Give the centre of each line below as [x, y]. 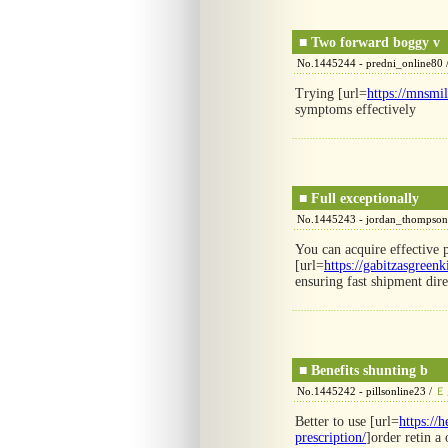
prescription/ [330, 437]
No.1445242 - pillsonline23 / [366, 391]
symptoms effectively [355, 109]
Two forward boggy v [375, 42]
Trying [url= [331, 93]
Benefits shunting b [369, 370]
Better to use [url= [347, 421]
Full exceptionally [365, 198]
